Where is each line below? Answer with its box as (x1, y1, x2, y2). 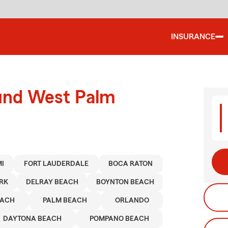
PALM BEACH (43, 197, 88, 204)
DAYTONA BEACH (3, 215, 62, 222)
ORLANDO (115, 197, 149, 204)
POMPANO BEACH (89, 215, 149, 222)
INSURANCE (171, 33, 215, 41)
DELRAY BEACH (25, 179, 78, 186)
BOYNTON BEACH (96, 179, 154, 186)
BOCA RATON (108, 160, 153, 167)
